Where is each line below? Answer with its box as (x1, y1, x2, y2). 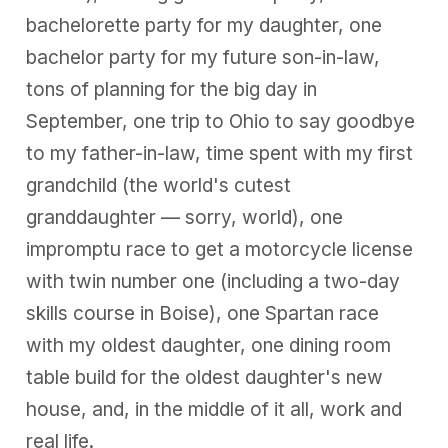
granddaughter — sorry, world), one (26, 206, 344, 230)
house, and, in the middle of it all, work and (26, 398, 403, 422)
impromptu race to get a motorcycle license (26, 238, 414, 262)
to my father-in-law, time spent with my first (26, 142, 414, 166)
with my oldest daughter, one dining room (26, 334, 392, 358)
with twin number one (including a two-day (26, 270, 401, 294)
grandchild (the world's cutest (26, 174, 292, 198)
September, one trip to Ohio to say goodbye (26, 110, 416, 134)
